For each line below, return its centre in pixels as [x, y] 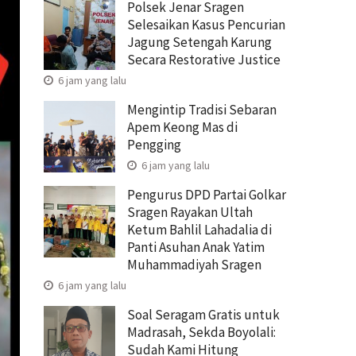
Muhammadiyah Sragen [194, 264]
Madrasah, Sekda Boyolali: [201, 332]
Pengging [154, 144]
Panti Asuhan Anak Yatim [196, 247]
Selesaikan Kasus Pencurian [206, 24]
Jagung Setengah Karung [199, 42]
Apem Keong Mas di [182, 127]
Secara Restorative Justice [204, 59]
